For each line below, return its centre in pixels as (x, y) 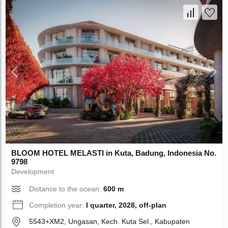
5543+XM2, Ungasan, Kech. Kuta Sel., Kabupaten (110, 222)
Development (33, 172)
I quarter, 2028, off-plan (126, 205)
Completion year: (58, 205)
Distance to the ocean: (66, 189)
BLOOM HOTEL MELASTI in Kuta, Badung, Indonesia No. (114, 153)
